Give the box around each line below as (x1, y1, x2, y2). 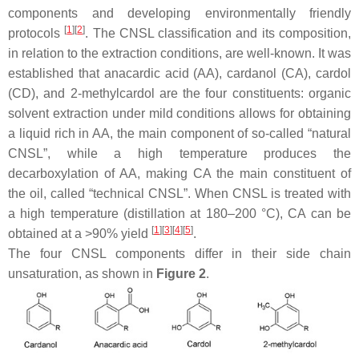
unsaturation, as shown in (8, 266, 156, 280)
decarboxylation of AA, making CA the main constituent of (8, 166, 351, 180)
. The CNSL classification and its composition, (85, 26, 352, 40)
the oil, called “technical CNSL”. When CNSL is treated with (8, 186, 351, 200)
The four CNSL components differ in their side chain (8, 246, 351, 260)
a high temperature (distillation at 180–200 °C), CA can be (8, 206, 351, 220)
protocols (8, 26, 65, 40)
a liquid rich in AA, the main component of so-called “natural (8, 126, 351, 140)
